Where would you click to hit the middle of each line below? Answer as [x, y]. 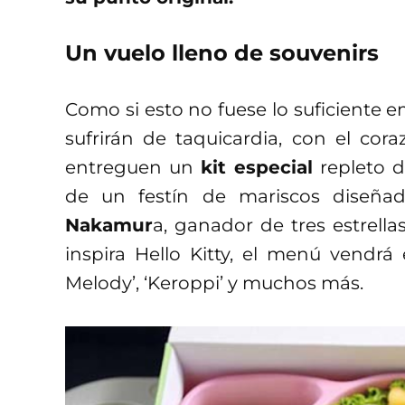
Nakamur [109, 225]
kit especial [257, 167]
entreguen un [133, 167]
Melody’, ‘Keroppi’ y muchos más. [214, 283]
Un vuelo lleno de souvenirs [222, 52]
